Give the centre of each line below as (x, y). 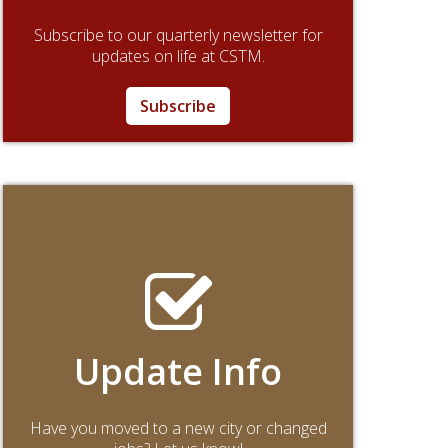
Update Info (178, 371)
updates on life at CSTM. (178, 55)
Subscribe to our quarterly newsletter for (178, 34)
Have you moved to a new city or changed (178, 427)
